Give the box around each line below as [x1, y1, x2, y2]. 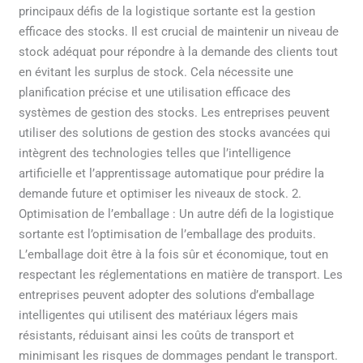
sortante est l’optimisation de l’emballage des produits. [19, 227, 317, 242]
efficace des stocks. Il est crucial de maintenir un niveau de [19, 24, 340, 40]
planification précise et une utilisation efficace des [19, 85, 292, 100]
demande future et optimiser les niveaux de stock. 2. [19, 186, 302, 202]
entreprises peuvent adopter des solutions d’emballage [19, 288, 315, 303]
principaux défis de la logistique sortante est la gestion [19, 4, 316, 19]
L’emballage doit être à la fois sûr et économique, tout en [19, 247, 329, 263]
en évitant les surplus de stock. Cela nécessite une [19, 65, 294, 80]
